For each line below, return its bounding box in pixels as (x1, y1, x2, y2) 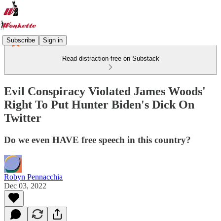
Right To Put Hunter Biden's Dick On (4, 98, 194, 111)
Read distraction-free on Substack (62, 55, 159, 62)
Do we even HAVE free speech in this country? (4, 134, 191, 145)
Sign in (43, 36, 63, 44)
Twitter (4, 111, 41, 124)
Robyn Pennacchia (4, 172, 63, 181)
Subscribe (6, 36, 35, 44)
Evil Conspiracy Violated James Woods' (4, 84, 206, 98)
